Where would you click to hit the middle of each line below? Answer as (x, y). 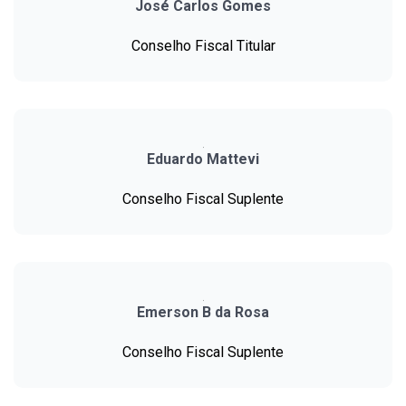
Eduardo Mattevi (203, 159)
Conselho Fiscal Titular (203, 46)
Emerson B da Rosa (203, 313)
